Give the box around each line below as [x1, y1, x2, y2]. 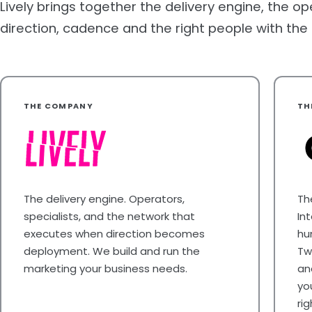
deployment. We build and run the [23, 243, 200, 258]
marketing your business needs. [23, 260, 187, 276]
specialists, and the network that [23, 208, 195, 224]
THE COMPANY [23, 100, 94, 111]
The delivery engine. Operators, [23, 191, 185, 206]
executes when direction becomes [23, 226, 205, 241]
